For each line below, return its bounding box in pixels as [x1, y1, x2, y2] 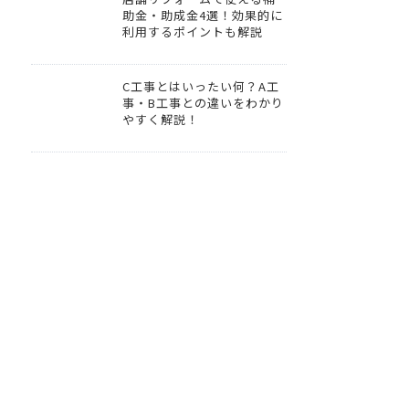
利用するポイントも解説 [122, 23, 263, 41]
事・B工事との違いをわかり [122, 94, 284, 112]
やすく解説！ [122, 110, 199, 129]
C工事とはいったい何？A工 [122, 78, 279, 96]
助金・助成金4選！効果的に [122, 6, 283, 25]
